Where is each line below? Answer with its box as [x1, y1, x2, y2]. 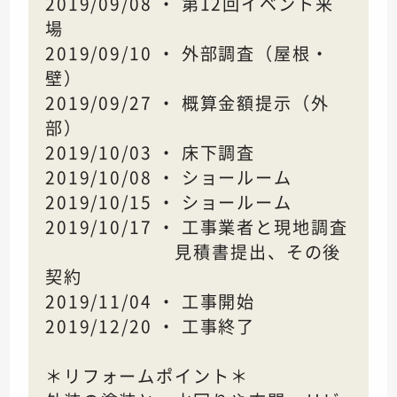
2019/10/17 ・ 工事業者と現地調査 [44, 214, 348, 240]
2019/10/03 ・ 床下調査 [44, 140, 256, 166]
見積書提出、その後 [44, 239, 342, 265]
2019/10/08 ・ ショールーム [44, 165, 293, 191]
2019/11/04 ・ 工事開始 [44, 289, 256, 315]
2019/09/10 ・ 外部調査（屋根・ [44, 41, 330, 66]
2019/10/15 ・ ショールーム [44, 190, 293, 215]
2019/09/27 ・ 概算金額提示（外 [44, 90, 330, 116]
